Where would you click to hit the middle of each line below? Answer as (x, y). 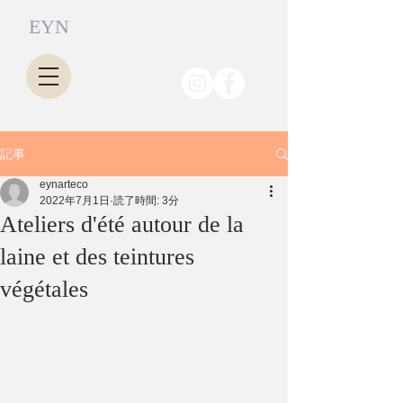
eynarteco (64, 184)
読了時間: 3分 (146, 201)
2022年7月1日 (75, 201)
